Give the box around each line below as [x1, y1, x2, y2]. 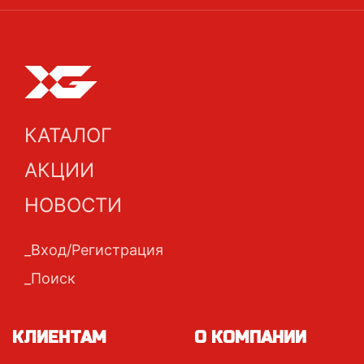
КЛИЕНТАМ [12, 327, 106, 348]
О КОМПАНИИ [194, 327, 306, 348]
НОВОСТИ [24, 193, 122, 217]
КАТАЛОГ [24, 123, 112, 147]
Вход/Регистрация [31, 241, 163, 258]
